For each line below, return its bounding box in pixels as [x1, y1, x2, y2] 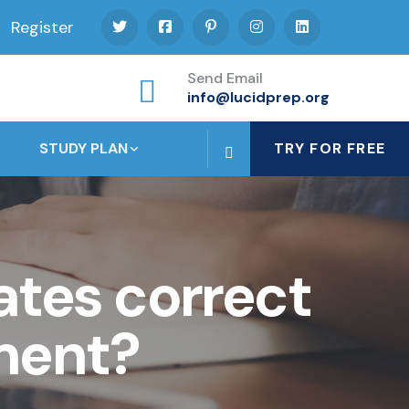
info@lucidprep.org [187, 88, 330, 108]
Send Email [187, 68, 263, 89]
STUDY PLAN [39, 139, 129, 159]
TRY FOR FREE [273, 139, 385, 159]
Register [11, 16, 74, 38]
